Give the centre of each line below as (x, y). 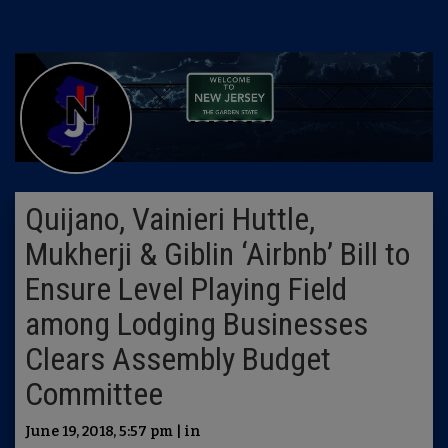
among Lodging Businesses (196, 324)
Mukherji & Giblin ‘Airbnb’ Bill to (217, 254)
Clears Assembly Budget (178, 359)
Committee (94, 394)
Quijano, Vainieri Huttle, (170, 219)
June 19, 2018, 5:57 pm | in (113, 431)
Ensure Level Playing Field (186, 289)
